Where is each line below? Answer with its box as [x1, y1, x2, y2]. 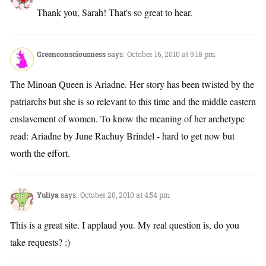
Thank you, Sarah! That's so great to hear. [37, 6, 192, 19]
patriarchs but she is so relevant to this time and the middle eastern [10, 95, 256, 108]
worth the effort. [10, 147, 70, 160]
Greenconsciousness [37, 49, 106, 59]
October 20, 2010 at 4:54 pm [80, 190, 170, 200]
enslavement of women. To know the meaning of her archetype [10, 112, 245, 125]
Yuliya [37, 190, 59, 200]
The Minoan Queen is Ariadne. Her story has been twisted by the [10, 78, 254, 91]
